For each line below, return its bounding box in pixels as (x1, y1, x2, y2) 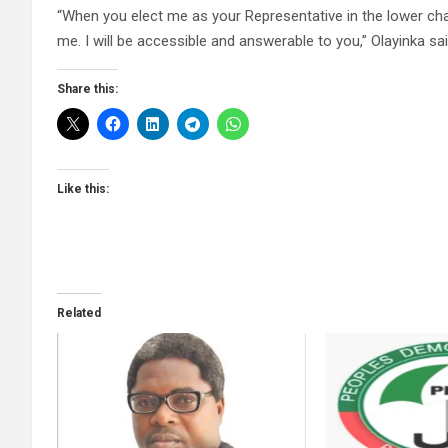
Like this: (57, 182, 109, 197)
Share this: (57, 82, 118, 97)
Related (57, 306, 101, 321)
